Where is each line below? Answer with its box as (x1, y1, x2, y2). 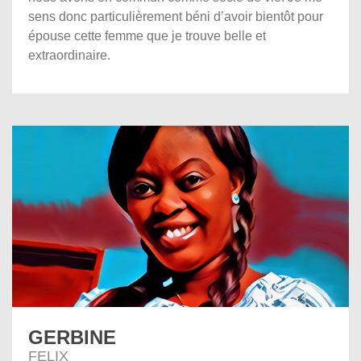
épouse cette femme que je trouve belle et (28, 28, 266, 43)
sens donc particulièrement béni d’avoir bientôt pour (28, 9, 323, 23)
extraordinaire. (28, 48, 110, 62)
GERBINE (28, 326, 116, 348)
